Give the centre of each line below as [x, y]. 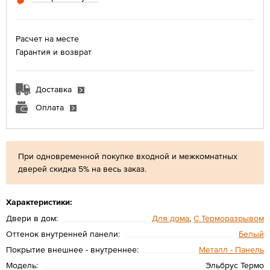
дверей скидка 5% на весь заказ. [82, 168]
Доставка [54, 89]
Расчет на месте [47, 38]
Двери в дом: [32, 218]
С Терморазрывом [229, 218]
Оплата [50, 107]
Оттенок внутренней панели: [63, 234]
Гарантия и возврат [54, 52]
